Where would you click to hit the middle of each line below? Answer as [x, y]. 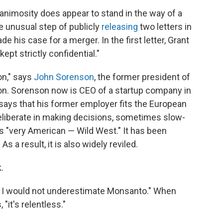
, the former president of [142, 77]
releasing [120, 27]
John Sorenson [64, 77]
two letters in [165, 27]
